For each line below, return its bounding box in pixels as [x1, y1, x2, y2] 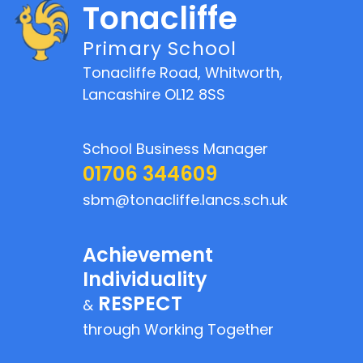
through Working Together [83, 318, 274, 340]
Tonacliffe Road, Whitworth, [83, 62, 283, 83]
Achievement [83, 241, 213, 268]
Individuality [83, 265, 207, 293]
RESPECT [93, 289, 182, 317]
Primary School [83, 36, 237, 62]
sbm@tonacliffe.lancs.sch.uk [83, 189, 288, 210]
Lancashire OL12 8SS [83, 83, 225, 105]
